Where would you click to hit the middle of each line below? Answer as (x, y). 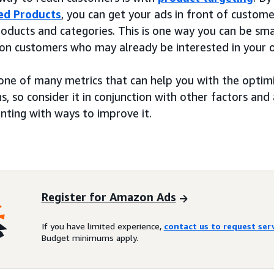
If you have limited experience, (102, 226)
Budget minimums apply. (90, 237)
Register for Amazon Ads (109, 197)
